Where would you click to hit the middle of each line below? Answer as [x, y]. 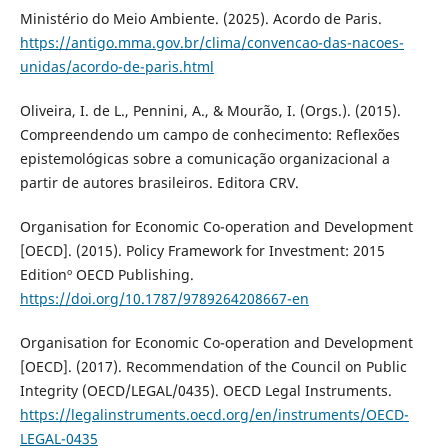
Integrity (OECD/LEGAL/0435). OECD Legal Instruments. [205, 390]
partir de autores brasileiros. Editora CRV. [159, 182]
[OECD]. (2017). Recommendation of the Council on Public [213, 366]
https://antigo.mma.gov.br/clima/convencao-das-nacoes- [211, 42]
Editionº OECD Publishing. [106, 274]
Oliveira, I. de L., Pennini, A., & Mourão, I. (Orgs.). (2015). [210, 110]
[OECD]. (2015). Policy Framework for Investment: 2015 [202, 250]
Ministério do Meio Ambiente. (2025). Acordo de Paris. [200, 18]
